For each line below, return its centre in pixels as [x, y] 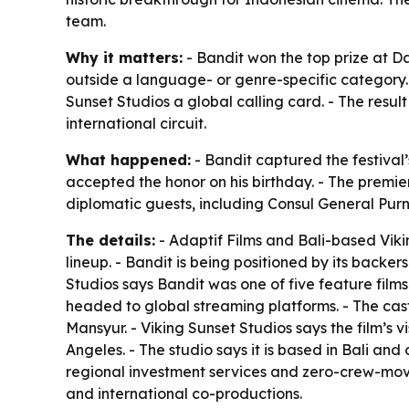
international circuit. [136, 123]
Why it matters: [124, 57]
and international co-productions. [184, 393]
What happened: [128, 159]
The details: [110, 240]
